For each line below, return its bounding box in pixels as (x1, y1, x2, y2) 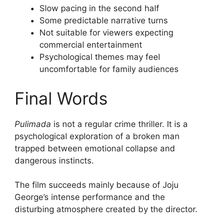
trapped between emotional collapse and (15, 143, 175, 153)
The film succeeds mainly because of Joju (15, 180, 179, 190)
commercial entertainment (39, 40, 142, 50)
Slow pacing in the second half (39, 3, 159, 13)
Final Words (15, 88, 108, 109)
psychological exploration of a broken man (15, 131, 180, 141)
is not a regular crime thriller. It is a (51, 119, 188, 129)
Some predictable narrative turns (39, 16, 168, 25)
